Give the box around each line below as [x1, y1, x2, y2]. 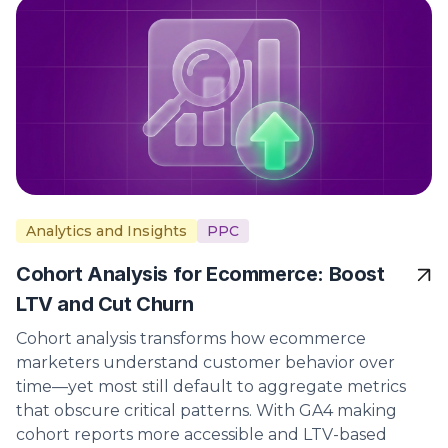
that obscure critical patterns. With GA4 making [16, 401, 397, 421]
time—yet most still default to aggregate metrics [16, 377, 406, 397]
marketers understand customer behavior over [16, 353, 395, 373]
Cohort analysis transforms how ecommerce [16, 329, 366, 349]
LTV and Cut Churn [16, 292, 194, 317]
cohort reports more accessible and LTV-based [16, 425, 387, 445]
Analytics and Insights [26, 222, 187, 241]
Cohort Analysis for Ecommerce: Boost [16, 262, 385, 287]
